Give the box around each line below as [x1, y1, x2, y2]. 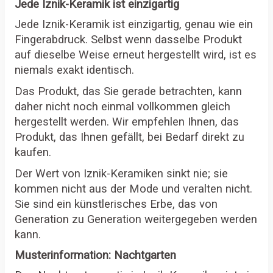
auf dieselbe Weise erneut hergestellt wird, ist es [15, 48, 257, 62]
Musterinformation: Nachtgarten [15, 249, 176, 263]
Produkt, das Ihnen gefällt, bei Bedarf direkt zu [15, 130, 244, 144]
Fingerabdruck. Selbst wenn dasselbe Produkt [15, 33, 242, 47]
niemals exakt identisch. [15, 63, 134, 77]
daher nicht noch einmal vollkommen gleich [15, 100, 230, 114]
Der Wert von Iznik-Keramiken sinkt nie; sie [15, 167, 228, 181]
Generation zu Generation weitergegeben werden [15, 213, 257, 227]
